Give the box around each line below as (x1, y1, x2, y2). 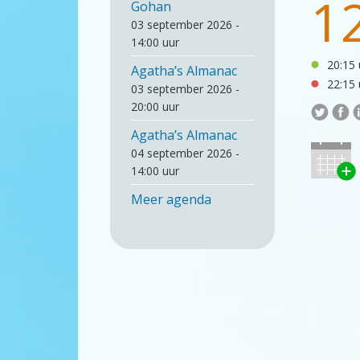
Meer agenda (131, 190, 211, 208)
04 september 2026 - (131, 145, 239, 161)
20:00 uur (131, 99, 179, 114)
